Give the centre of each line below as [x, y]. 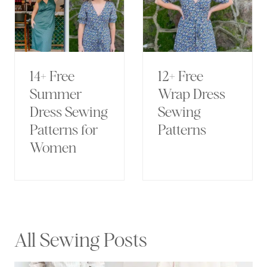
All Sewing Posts [81, 240]
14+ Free [52, 76]
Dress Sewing [69, 112]
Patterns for [64, 130]
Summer [56, 94]
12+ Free [181, 76]
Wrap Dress [192, 94]
